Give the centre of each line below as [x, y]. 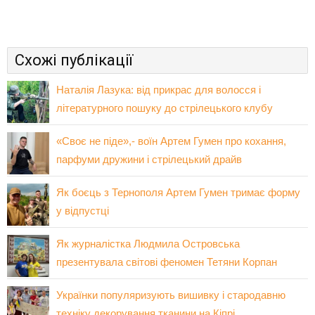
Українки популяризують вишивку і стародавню [171, 295]
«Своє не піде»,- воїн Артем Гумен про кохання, [171, 141]
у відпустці [83, 210]
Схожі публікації [74, 60]
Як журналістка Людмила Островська [148, 243]
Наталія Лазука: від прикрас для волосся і [159, 89]
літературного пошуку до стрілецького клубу [165, 108]
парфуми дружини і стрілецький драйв [149, 159]
